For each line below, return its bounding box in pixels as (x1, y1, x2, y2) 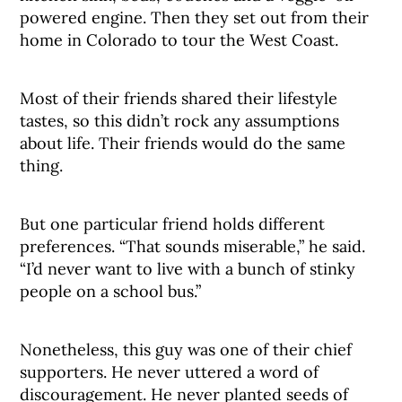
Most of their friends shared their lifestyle (20, 88, 338, 109)
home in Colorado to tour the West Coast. (20, 30, 339, 51)
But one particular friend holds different (20, 214, 326, 235)
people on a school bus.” (20, 281, 202, 302)
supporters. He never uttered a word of (20, 362, 319, 383)
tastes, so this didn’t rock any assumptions (20, 110, 340, 132)
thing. (20, 155, 64, 177)
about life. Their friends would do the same (20, 133, 346, 154)
